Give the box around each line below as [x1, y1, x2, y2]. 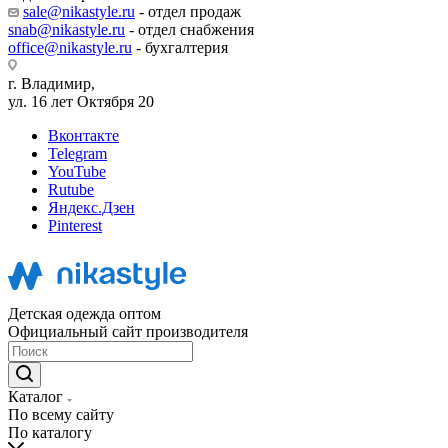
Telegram [48, 145, 107, 162]
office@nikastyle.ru [8, 39, 132, 56]
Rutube [48, 181, 94, 198]
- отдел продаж [135, 3, 241, 20]
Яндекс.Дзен [48, 199, 135, 216]
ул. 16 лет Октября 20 [8, 93, 154, 110]
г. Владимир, [8, 75, 95, 92]
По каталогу [8, 424, 92, 441]
